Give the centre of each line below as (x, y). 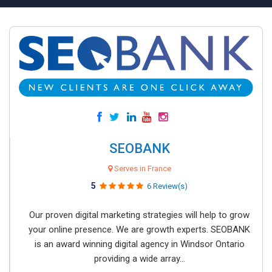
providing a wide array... (139, 259)
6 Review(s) (167, 186)
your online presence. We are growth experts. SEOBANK (139, 229)
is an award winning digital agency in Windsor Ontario (139, 244)
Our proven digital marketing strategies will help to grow (139, 215)
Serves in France (141, 168)
